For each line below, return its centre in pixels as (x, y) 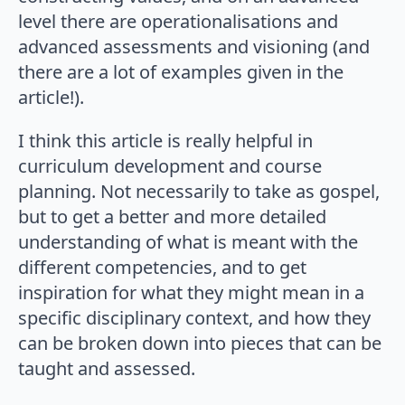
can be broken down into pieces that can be (200, 344)
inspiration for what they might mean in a (191, 293)
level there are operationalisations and (178, 22)
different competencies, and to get (162, 268)
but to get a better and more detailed (172, 217)
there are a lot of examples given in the (181, 72)
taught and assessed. (107, 369)
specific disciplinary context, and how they (194, 318)
